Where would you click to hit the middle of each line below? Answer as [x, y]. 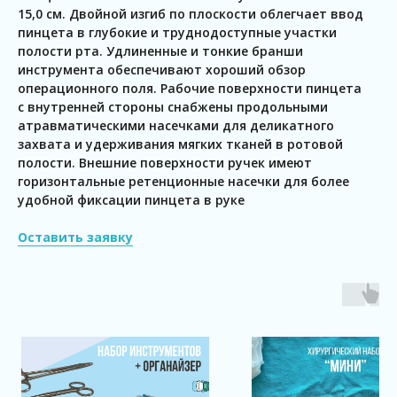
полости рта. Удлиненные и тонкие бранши [160, 51]
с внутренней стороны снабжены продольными [173, 107]
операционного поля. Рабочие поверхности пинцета [190, 89]
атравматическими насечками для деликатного [176, 126]
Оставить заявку [75, 237]
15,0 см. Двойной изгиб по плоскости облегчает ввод [191, 14]
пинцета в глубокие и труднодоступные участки [177, 33]
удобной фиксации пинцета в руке [131, 200]
